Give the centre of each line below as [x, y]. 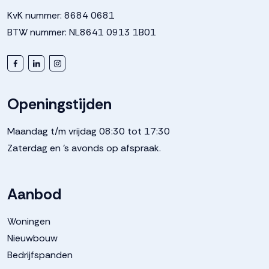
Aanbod [34, 194]
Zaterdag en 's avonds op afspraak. [84, 148]
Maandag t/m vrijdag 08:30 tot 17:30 [89, 131]
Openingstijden [59, 104]
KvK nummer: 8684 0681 [61, 15]
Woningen [29, 221]
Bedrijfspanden [40, 255]
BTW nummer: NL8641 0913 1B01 [82, 32]
